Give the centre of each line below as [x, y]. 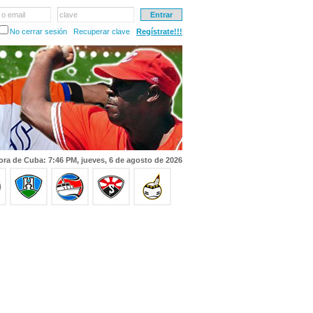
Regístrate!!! [159, 31]
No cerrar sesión [38, 31]
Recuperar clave [102, 31]
